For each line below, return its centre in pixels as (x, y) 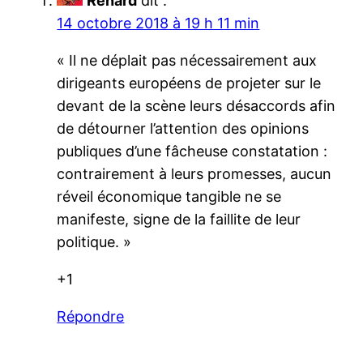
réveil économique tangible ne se (169, 196)
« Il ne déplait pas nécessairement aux (187, 60)
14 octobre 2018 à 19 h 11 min (158, 23)
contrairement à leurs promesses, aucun (194, 173)
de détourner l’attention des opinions (183, 128)
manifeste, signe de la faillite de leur (179, 219)
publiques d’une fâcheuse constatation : (192, 151)
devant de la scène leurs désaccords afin (196, 105)
